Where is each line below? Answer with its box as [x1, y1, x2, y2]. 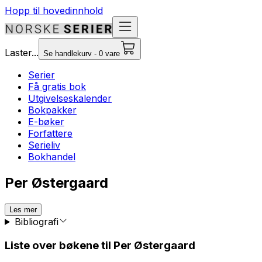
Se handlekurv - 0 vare [43, 49, 120, 58]
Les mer [9, 205, 37, 214]
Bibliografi [14, 215, 58, 227]
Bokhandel [28, 151, 75, 163]
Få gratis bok [28, 81, 86, 92]
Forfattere [28, 127, 73, 139]
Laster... [5, 47, 39, 58]
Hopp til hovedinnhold [5, 5, 103, 16]
